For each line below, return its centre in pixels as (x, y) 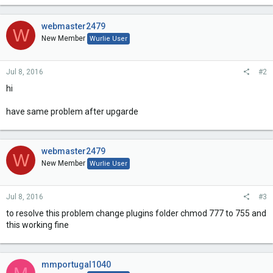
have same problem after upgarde (72, 112)
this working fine (37, 225)
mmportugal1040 (76, 264)
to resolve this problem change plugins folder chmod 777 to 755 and (136, 213)
